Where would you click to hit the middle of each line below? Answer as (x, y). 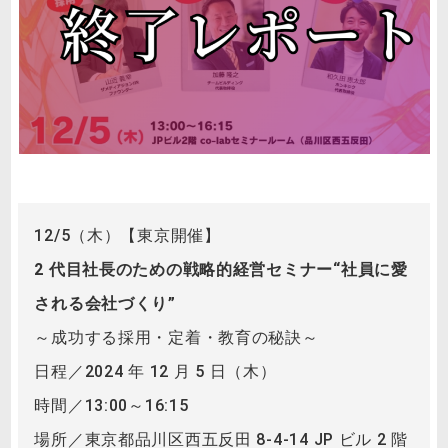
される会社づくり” (105, 303)
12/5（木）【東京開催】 (127, 235)
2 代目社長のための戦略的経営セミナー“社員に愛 (221, 269)
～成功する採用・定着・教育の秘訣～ (176, 337)
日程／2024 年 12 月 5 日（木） (155, 371)
